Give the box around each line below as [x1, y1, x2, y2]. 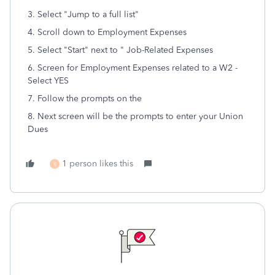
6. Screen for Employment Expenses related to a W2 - [28, 63, 238, 73]
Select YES [28, 76, 69, 86]
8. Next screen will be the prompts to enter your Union [28, 111, 243, 122]
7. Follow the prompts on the [28, 93, 142, 104]
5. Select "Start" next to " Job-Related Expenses [28, 45, 213, 55]
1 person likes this [62, 158, 133, 169]
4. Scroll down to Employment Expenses [28, 27, 187, 37]
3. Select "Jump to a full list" [28, 9, 139, 20]
